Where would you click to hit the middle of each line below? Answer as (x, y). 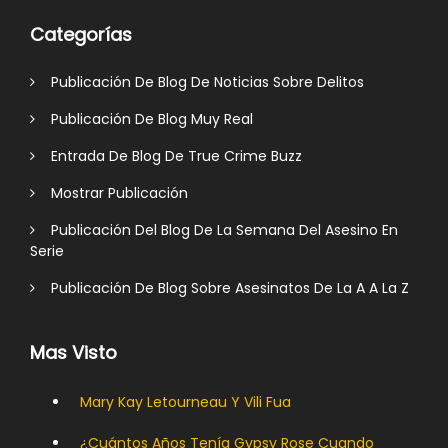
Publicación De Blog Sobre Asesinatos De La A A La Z (222, 287)
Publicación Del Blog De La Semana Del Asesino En (216, 229)
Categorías (81, 34)
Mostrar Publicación (111, 192)
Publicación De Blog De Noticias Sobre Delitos (199, 81)
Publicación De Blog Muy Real (144, 118)
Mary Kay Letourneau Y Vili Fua (185, 401)
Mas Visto (73, 352)
